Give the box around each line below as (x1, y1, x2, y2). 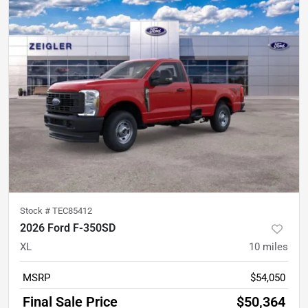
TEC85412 (52, 206, 92, 217)
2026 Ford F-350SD (20, 221, 115, 235)
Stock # (20, 206, 52, 217)
